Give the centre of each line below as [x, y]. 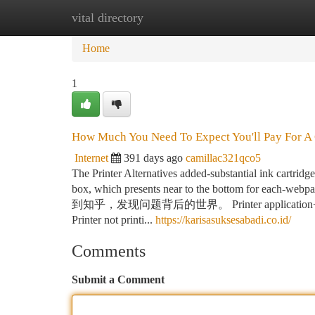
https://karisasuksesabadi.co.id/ [223, 220]
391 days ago [153, 158]
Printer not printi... [114, 220]
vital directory [108, 18]
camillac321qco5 [223, 158]
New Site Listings [181, 17]
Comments [109, 251]
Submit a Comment [118, 279]
